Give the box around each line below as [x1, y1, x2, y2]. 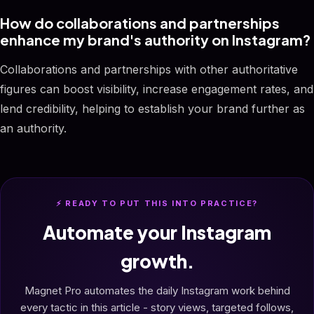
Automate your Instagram [43, 221, 271, 244]
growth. [120, 250, 194, 273]
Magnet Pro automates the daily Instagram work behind [24, 284, 290, 297]
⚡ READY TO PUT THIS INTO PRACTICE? [55, 198, 259, 208]
